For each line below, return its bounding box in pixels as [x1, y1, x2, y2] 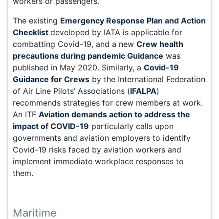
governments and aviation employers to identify [13, 133, 191, 143]
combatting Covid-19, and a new [13, 39, 136, 49]
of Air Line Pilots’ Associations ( [13, 86, 130, 96]
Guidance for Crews [13, 74, 89, 85]
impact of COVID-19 [13, 121, 89, 131]
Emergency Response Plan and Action [60, 16, 206, 26]
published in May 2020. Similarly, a [13, 63, 144, 73]
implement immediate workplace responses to [13, 156, 184, 167]
